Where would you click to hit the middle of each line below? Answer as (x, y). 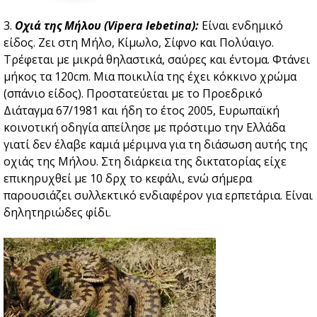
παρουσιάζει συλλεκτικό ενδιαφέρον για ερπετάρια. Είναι (158, 196)
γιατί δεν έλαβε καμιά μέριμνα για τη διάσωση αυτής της (156, 145)
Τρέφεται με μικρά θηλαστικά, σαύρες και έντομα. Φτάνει (157, 60)
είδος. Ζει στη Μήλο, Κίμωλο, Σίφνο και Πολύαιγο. (139, 43)
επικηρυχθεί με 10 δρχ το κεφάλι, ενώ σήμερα (128, 179)
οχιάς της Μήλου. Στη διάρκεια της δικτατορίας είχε (145, 162)
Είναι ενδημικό (241, 26)
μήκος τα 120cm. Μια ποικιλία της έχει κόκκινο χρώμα (150, 77)
